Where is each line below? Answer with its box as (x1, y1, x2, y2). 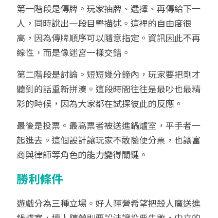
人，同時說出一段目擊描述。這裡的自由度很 (17, 17, 192, 29)
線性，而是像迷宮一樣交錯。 (17, 46, 130, 58)
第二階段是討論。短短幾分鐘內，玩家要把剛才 (17, 68, 200, 80)
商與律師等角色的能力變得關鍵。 (17, 148, 148, 161)
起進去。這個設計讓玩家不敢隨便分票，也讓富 (17, 133, 200, 146)
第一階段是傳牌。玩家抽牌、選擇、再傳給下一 (17, 2, 200, 15)
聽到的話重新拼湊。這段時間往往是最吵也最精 (17, 82, 200, 95)
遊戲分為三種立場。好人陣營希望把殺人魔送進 (17, 197, 200, 209)
